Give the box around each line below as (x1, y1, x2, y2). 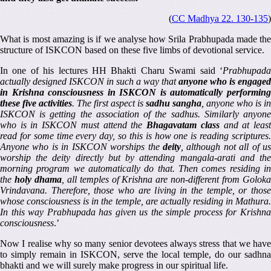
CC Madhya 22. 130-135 (172, 13, 268, 24)
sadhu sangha (146, 98, 201, 109)
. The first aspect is (72, 98, 146, 109)
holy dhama (14, 174, 62, 185)
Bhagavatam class (146, 120, 220, 131)
